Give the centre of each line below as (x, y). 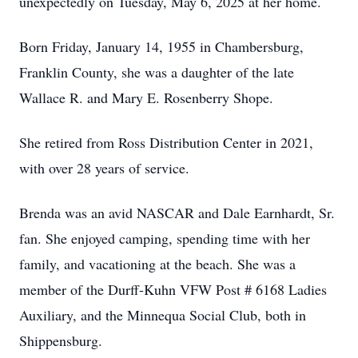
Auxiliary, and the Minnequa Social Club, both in (163, 315)
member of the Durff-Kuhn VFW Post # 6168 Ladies (173, 289)
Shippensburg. (61, 340)
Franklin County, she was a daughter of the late (157, 72)
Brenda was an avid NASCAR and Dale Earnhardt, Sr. (177, 213)
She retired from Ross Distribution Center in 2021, (166, 142)
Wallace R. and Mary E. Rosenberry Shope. (146, 97)
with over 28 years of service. (104, 168)
